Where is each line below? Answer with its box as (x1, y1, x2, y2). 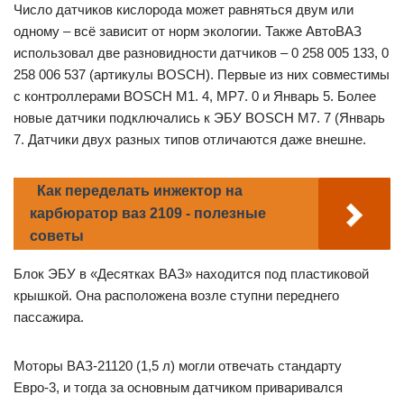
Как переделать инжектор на (37, 183, 243, 199)
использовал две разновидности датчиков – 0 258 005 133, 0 (14, 45, 389, 61)
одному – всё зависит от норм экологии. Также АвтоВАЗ (14, 23, 362, 40)
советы (30, 228, 84, 244)
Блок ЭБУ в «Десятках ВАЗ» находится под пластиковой (14, 266, 369, 282)
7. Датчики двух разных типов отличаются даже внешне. (14, 132, 366, 148)
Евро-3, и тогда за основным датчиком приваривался (14, 380, 343, 396)
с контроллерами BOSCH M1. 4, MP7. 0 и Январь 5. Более (14, 88, 376, 105)
